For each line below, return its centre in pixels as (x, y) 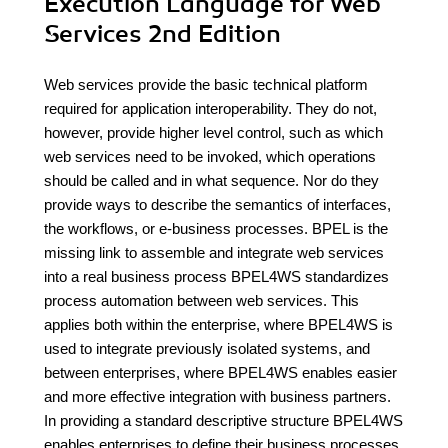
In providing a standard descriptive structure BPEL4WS (223, 420)
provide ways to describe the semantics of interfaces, (217, 204)
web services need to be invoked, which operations (210, 156)
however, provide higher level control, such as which (213, 132)
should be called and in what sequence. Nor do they (211, 180)
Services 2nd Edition (162, 34)
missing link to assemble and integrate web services (214, 252)
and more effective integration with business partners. (217, 396)
